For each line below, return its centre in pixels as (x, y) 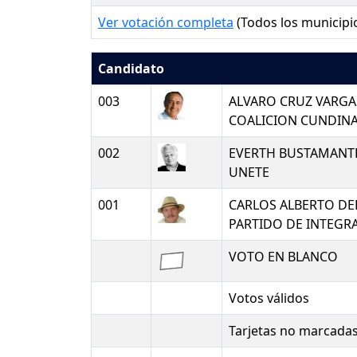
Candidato (131, 69)
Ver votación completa (166, 23)
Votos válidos (269, 298)
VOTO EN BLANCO (283, 257)
